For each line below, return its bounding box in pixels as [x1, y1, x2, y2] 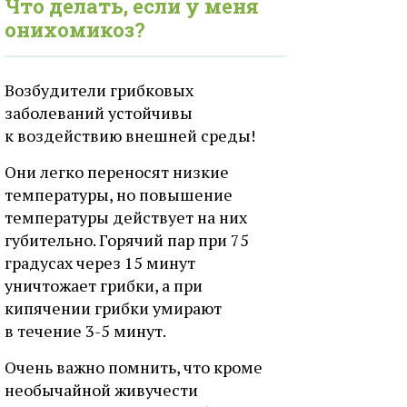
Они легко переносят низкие [5, 161, 229, 183]
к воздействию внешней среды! [5, 124, 255, 146]
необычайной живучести [5, 379, 198, 401]
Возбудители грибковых [5, 79, 194, 101]
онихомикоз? [5, 16, 145, 43]
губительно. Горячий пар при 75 [5, 229, 249, 251]
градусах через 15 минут [5, 252, 195, 273]
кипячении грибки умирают [5, 297, 222, 319]
